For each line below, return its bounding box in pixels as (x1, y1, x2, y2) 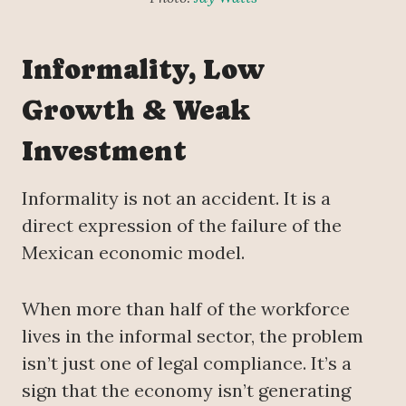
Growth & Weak (22, 93, 250, 126)
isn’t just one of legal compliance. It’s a (22, 351, 352, 374)
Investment (22, 134, 187, 167)
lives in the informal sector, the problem (22, 324, 363, 347)
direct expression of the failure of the (22, 213, 342, 237)
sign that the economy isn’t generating (22, 378, 351, 401)
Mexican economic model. (22, 240, 245, 264)
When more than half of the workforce (22, 296, 350, 320)
